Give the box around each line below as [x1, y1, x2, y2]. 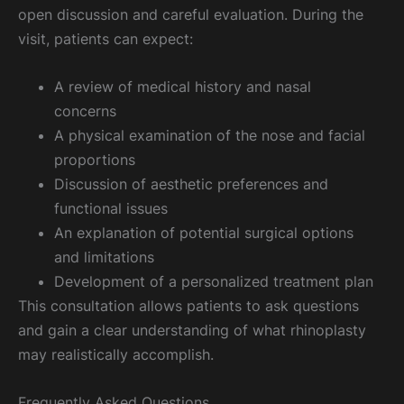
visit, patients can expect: [18, 29, 193, 48]
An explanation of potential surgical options [54, 224, 353, 243]
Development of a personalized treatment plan [54, 272, 373, 291]
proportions [54, 151, 135, 170]
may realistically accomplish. [18, 345, 214, 364]
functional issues [54, 199, 168, 218]
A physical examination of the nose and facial [54, 126, 365, 145]
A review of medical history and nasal [54, 78, 311, 96]
